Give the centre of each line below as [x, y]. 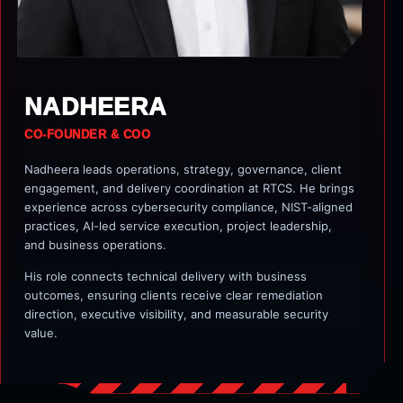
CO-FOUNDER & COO [88, 134]
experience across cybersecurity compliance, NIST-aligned [188, 206]
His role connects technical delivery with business [166, 276]
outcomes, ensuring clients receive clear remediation [174, 295]
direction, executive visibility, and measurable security [176, 313]
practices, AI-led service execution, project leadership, [178, 225]
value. [41, 332]
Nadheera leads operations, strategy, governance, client [183, 169]
